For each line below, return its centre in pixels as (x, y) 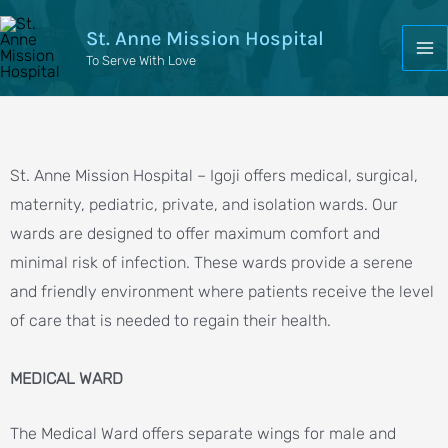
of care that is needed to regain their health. (170, 320)
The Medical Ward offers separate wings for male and (203, 433)
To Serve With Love (141, 60)
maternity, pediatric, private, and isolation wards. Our (204, 204)
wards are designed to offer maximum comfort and (195, 233)
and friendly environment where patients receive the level (222, 291)
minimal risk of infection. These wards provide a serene (211, 262)
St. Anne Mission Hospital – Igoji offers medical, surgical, (214, 175)
